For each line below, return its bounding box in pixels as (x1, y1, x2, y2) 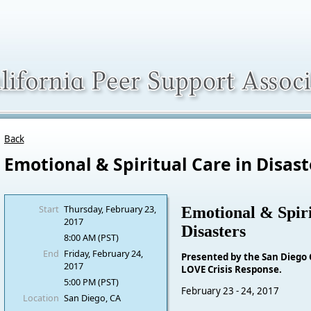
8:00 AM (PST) (63, 231, 119, 244)
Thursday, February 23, (63, 203, 156, 215)
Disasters (181, 222, 246, 241)
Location (22, 292, 59, 304)
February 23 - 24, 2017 (181, 284, 280, 297)
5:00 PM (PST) (63, 276, 119, 288)
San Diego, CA (63, 292, 121, 304)
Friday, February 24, (63, 247, 143, 260)
